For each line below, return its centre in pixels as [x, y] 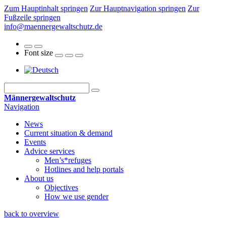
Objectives [61, 187]
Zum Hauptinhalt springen [46, 8]
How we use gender [76, 196]
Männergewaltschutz [40, 98]
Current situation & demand [68, 133]
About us [39, 178]
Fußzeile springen [32, 17]
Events [35, 142]
